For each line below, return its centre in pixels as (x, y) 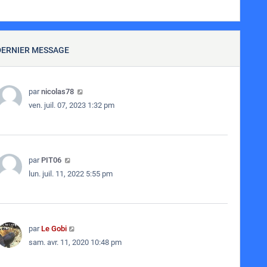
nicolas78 (57, 91)
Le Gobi (54, 229)
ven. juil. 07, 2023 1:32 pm (71, 105)
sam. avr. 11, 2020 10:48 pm (75, 242)
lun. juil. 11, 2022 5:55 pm (70, 174)
